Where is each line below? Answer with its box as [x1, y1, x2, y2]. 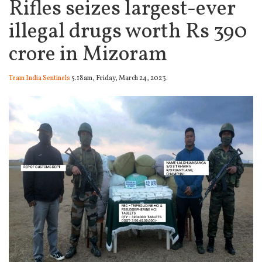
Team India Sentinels [9, 74, 70, 83]
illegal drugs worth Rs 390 [9, 18, 247, 47]
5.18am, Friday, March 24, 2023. [70, 74, 168, 83]
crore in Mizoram [9, 40, 167, 70]
